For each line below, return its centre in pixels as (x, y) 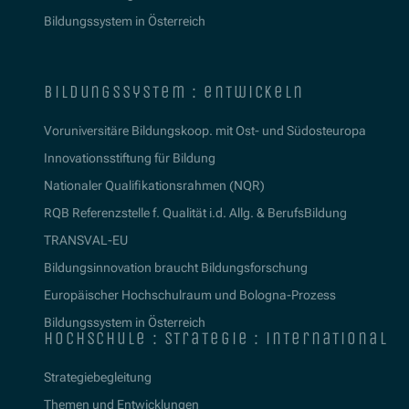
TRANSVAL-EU (86, 241)
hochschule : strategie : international (216, 339)
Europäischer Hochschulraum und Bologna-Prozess (190, 295)
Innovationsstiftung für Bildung (130, 158)
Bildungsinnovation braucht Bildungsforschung (176, 268)
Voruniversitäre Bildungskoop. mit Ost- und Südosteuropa (205, 131)
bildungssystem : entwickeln (174, 93)
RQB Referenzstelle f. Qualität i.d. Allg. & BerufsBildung (195, 213)
